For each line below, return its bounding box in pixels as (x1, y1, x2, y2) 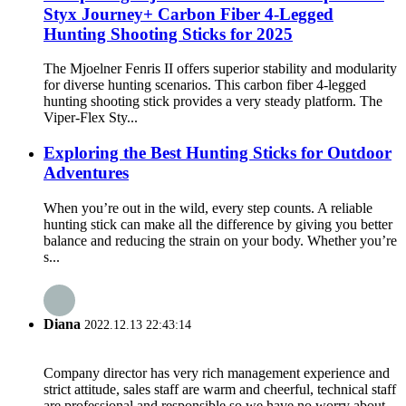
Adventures (43, 162, 129, 182)
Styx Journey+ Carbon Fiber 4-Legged (43, 4, 333, 24)
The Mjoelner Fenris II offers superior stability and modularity (43, 61, 397, 77)
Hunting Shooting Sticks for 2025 (43, 24, 293, 43)
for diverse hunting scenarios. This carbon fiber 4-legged (43, 77, 366, 93)
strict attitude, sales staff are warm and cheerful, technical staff (43, 382, 396, 398)
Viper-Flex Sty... (43, 110, 138, 126)
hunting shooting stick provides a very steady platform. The (43, 93, 382, 110)
